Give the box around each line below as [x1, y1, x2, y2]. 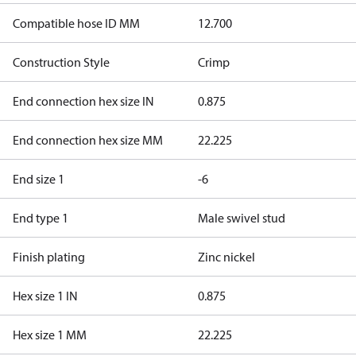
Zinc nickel [197, 249, 255, 265]
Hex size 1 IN [13, 288, 78, 304]
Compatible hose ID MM [13, 15, 140, 31]
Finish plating [13, 249, 85, 265]
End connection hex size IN [13, 93, 154, 109]
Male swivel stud [197, 210, 285, 226]
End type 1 [13, 210, 68, 226]
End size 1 [13, 171, 64, 187]
